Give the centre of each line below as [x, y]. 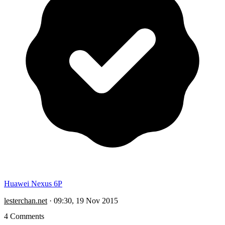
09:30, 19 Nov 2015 [86, 200]
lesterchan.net [26, 200]
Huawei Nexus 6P [33, 183]
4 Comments [24, 216]
